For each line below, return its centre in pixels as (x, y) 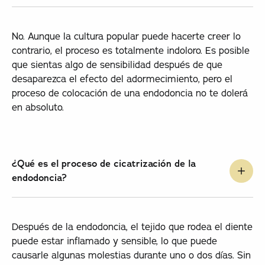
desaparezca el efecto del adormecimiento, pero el (122, 78)
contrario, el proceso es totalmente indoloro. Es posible (130, 50)
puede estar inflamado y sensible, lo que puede (114, 240)
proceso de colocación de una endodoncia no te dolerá (130, 93)
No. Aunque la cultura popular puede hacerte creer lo (126, 36)
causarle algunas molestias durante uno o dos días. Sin (131, 255)
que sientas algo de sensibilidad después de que (117, 64)
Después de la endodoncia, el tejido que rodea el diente (132, 226)
